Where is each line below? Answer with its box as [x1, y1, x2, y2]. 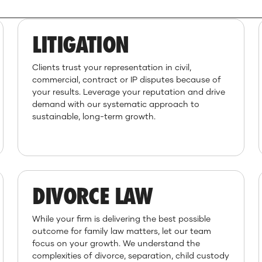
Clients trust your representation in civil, [32, 62, 192, 72]
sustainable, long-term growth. [32, 111, 156, 121]
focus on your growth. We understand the [32, 238, 201, 248]
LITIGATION [32, 31, 129, 58]
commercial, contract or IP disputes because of [32, 74, 222, 84]
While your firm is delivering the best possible [32, 213, 211, 223]
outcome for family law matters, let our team [32, 226, 212, 236]
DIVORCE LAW [32, 182, 153, 209]
